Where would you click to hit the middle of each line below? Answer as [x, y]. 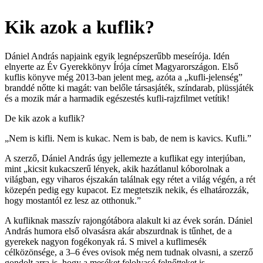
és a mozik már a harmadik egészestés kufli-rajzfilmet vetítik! [117, 98]
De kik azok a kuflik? [45, 118]
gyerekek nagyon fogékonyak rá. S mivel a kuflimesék [106, 241]
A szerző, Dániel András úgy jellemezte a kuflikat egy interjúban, [125, 158]
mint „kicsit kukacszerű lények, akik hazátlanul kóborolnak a [117, 168]
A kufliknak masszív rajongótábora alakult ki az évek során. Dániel [129, 220]
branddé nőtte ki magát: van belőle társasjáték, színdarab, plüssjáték [129, 87]
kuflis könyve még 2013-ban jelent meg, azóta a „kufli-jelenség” [124, 77]
